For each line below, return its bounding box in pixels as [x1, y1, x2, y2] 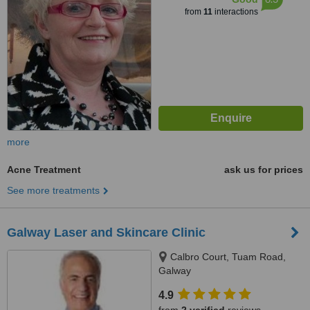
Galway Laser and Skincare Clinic [7, 226, 206, 239]
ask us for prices [224, 164, 303, 175]
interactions [212, 7, 258, 17]
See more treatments [7, 185, 100, 196]
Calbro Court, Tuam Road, [170, 251, 286, 262]
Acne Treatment [7, 164, 81, 175]
